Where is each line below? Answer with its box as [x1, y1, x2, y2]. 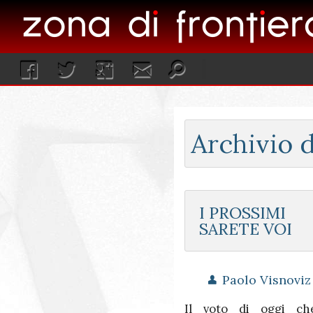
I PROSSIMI [199, 203, 286, 224]
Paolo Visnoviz [222, 272, 311, 289]
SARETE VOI [199, 219, 292, 240]
